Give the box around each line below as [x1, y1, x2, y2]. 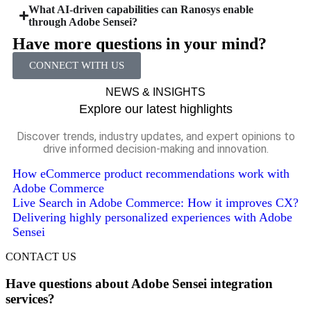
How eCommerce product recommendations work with [12, 166, 289, 180]
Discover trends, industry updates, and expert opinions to [16, 129, 295, 143]
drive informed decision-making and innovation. [42, 142, 269, 155]
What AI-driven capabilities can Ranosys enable [28, 3, 254, 15]
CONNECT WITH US [29, 59, 124, 71]
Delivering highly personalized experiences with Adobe [12, 210, 292, 224]
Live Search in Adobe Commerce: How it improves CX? [12, 195, 299, 210]
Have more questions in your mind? [12, 34, 267, 53]
